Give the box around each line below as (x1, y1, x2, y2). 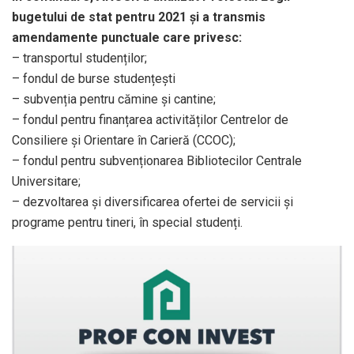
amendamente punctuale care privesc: (12, 30, 242, 46)
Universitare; (12, 174, 81, 190)
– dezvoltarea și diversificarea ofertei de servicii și (12, 194, 293, 210)
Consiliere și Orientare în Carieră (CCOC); (12, 133, 235, 149)
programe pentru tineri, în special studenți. (12, 215, 243, 231)
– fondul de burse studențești (12, 71, 175, 87)
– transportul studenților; (12, 51, 147, 66)
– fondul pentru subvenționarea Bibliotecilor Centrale (12, 153, 302, 169)
